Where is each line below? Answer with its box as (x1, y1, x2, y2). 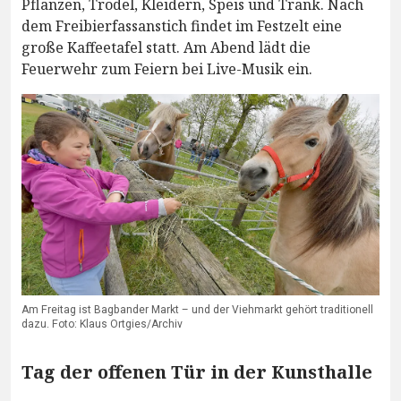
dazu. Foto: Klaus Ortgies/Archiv (21, 316, 183, 333)
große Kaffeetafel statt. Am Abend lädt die (21, 38, 311, 58)
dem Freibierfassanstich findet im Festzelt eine (21, 16, 342, 37)
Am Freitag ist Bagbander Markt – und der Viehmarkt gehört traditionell (21, 302, 373, 319)
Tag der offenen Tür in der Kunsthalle (21, 360, 372, 385)
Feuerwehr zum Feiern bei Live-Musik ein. (21, 59, 312, 80)
